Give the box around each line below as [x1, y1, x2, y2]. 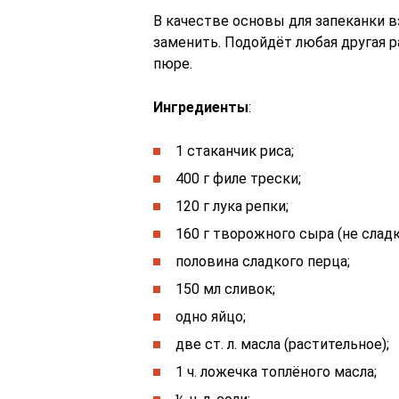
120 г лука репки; [175, 198, 289, 215]
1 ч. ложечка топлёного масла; [175, 363, 377, 380]
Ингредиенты [153, 99, 248, 116]
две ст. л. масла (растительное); [175, 336, 389, 353]
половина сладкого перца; [175, 253, 350, 270]
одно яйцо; [175, 308, 246, 325]
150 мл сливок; [175, 281, 275, 297]
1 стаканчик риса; [175, 142, 294, 159]
